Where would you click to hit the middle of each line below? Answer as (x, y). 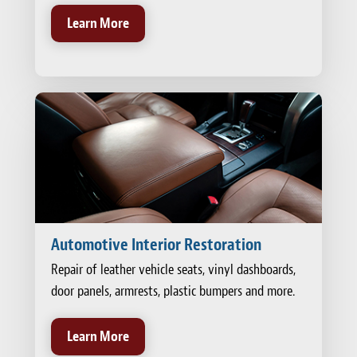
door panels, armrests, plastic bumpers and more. (173, 292)
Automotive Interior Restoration (156, 245)
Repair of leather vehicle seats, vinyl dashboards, (173, 270)
